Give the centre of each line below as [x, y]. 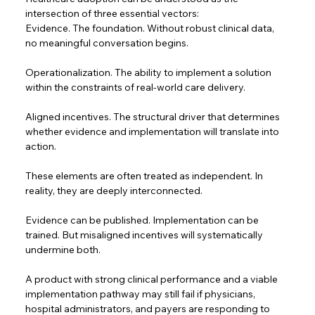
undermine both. [65, 250]
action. [43, 147]
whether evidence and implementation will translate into [154, 132]
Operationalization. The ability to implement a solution [150, 73]
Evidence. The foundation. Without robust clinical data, [151, 28]
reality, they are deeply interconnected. [116, 191]
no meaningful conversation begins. [107, 43]
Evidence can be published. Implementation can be [143, 220]
